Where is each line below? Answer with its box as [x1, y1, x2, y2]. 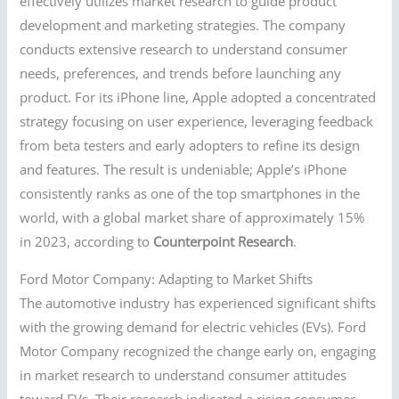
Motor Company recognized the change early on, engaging [20, 341, 377, 360]
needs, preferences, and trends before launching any [20, 64, 342, 83]
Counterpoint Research [153, 232, 294, 251]
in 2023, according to [20, 232, 154, 251]
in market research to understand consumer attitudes [20, 365, 347, 384]
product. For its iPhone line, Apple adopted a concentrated [20, 88, 377, 107]
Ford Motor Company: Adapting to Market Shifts [20, 269, 313, 288]
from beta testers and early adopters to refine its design [20, 136, 361, 155]
